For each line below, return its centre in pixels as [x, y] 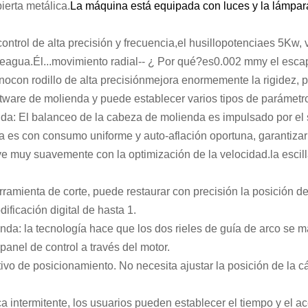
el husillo [199, 43]
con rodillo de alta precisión [78, 80]
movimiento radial [95, 62]
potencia [242, 43]
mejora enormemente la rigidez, [222, 80]
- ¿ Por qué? [172, 62]
